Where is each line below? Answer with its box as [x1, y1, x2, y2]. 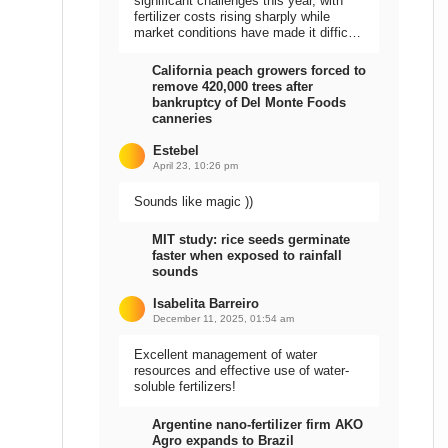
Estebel [153, 143, 199, 158]
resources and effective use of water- [134, 363, 349, 378]
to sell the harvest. [134, 41, 242, 56]
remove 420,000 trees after [152, 79, 313, 94]
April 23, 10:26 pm [153, 160, 238, 171]
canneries [152, 111, 212, 126]
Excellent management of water [134, 347, 317, 362]
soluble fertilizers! [134, 379, 236, 394]
